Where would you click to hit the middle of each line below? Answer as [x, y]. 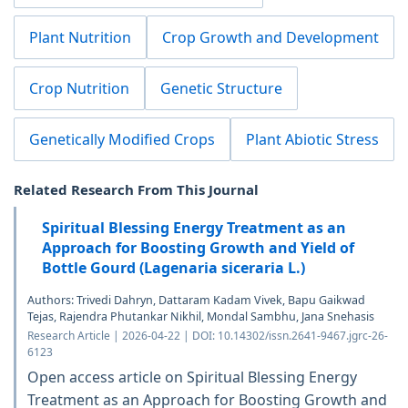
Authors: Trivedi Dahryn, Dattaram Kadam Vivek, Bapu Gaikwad [196, 300]
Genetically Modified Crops [122, 139]
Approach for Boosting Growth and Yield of [198, 247]
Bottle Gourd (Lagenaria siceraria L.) [173, 267]
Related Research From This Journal [136, 189]
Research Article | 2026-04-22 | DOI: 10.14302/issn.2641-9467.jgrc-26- [208, 335]
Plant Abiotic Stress [312, 139]
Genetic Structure [221, 88]
